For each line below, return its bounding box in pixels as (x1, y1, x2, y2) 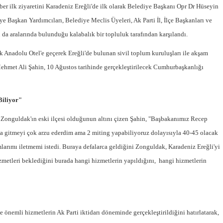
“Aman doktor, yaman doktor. (90, 177, 181, 187)
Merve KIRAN (90, 206, 134, 216)
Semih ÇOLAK (90, 90, 138, 100)
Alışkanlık (90, 147, 119, 157)
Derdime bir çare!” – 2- (90, 187, 162, 197)
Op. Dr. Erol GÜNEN (90, 126, 155, 136)
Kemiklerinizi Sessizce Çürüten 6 (90, 137, 193, 147)
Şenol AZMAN (90, 166, 137, 176)
